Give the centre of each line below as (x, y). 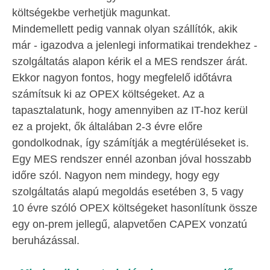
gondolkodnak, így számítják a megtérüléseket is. (130, 143)
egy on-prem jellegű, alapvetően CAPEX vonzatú (130, 224)
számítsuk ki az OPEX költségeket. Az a (108, 94)
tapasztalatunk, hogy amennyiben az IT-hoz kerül (130, 110)
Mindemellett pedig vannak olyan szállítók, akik (125, 29)
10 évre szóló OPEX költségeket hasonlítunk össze (135, 208)
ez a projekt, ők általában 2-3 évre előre (107, 127)
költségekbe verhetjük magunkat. (91, 13)
